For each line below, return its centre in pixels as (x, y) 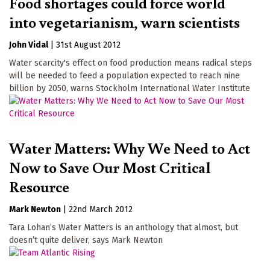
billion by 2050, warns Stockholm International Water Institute (130, 88)
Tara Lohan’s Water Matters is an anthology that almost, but (124, 228)
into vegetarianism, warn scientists (124, 21)
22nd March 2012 (101, 210)
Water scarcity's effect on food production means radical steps (130, 63)
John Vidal (29, 45)
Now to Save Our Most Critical (110, 167)
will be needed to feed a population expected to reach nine (124, 75)
